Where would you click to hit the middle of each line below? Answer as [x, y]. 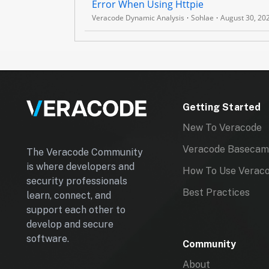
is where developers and [80, 167]
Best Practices [216, 192]
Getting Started [222, 107]
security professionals [77, 181]
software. [48, 239]
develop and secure [70, 225]
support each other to [76, 210]
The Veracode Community [85, 153]
